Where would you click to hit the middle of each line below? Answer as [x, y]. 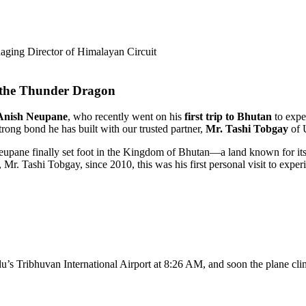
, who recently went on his [126, 117]
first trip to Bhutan [228, 117]
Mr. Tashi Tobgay [247, 129]
